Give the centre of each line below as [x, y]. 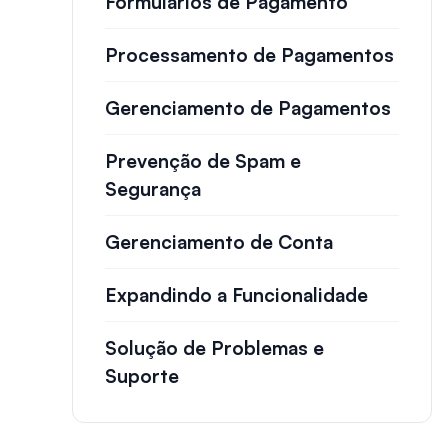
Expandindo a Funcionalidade [236, 295]
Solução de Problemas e [214, 348]
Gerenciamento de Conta [219, 242]
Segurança [153, 189]
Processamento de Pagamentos [249, 55]
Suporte [142, 376]
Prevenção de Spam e [203, 161]
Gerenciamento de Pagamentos [248, 108]
